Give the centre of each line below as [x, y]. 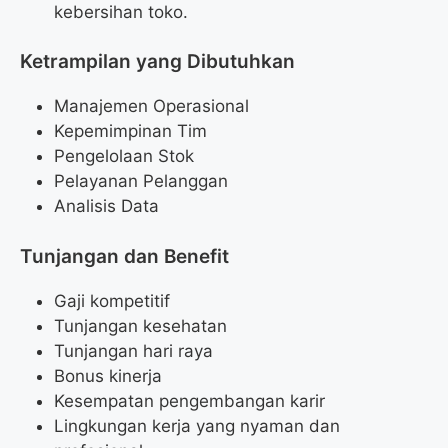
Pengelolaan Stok [124, 156]
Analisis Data [106, 206]
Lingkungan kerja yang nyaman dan [197, 425]
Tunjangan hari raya [133, 350]
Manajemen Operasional [151, 106]
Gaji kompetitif [112, 300]
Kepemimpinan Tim [130, 131]
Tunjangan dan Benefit [124, 256]
